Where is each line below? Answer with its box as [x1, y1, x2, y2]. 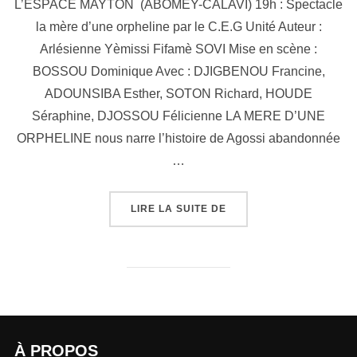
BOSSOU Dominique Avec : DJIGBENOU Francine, [32, 65, 325, 79]
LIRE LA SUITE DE [131, 203, 226, 215]
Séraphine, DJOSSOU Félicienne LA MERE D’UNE [32, 109, 325, 124]
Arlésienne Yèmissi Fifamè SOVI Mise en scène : [40, 42, 317, 57]
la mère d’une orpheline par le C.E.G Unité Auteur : [35, 20, 322, 34]
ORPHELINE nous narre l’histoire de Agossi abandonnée [17, 131, 340, 146]
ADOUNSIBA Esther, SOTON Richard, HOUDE [45, 87, 312, 101]
